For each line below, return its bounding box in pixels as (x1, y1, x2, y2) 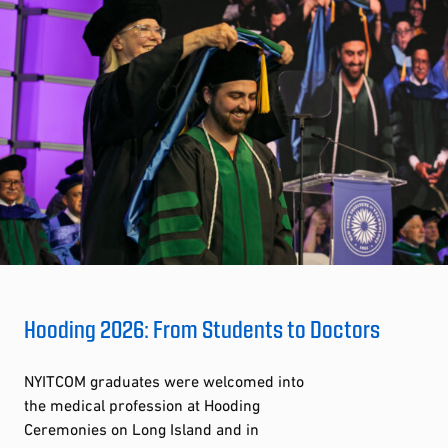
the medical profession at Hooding (24, 395, 260, 414)
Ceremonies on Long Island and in (24, 419, 259, 438)
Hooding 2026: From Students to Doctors (24, 313, 380, 343)
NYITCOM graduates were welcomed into (24, 371, 304, 390)
